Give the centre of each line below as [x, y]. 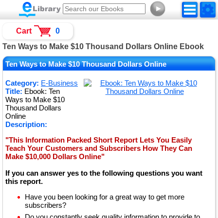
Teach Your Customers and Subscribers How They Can [99, 148]
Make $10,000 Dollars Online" [55, 156]
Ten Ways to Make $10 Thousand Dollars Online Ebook [103, 46]
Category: [22, 83]
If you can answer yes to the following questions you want [104, 173]
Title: [14, 91]
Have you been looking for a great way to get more [105, 197]
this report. [24, 181]
